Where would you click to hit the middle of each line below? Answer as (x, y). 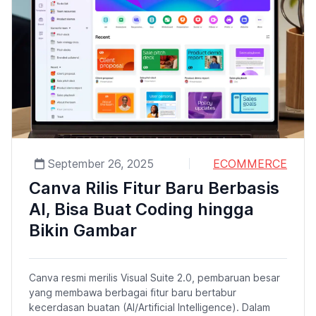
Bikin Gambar (83, 230)
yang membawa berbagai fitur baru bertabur (133, 292)
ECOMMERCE (250, 163)
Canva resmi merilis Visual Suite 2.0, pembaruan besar (154, 277)
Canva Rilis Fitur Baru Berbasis (154, 188)
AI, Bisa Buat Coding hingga (141, 209)
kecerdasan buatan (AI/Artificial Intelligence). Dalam (150, 307)
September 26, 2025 (99, 163)
